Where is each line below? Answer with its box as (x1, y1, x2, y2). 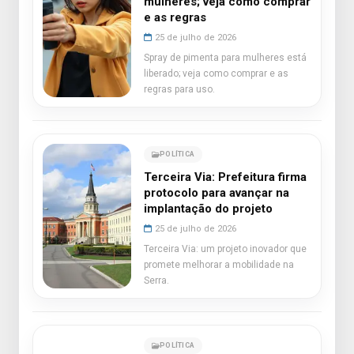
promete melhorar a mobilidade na (144, 259, 294, 270)
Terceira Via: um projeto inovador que (144, 243, 307, 254)
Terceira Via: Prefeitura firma (144, 170, 307, 184)
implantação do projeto (144, 201, 273, 216)
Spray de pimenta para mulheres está (144, 52, 307, 63)
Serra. (144, 275, 169, 286)
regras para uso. (144, 84, 215, 95)
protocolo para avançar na (144, 186, 289, 200)
